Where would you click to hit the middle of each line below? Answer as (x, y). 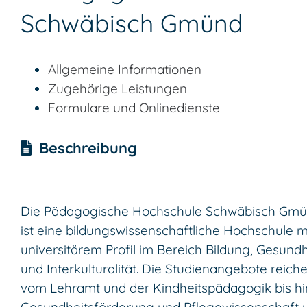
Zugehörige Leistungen (118, 88)
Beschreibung (88, 147)
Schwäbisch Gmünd (132, 23)
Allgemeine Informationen (125, 69)
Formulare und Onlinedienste (134, 107)
